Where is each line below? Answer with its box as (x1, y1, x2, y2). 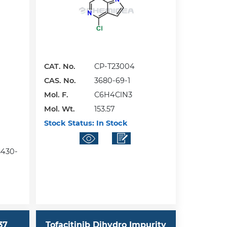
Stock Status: (44, 118, 95, 128)
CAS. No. (44, 75, 77, 85)
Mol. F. (44, 90, 69, 99)
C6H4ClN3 (94, 90, 133, 99)
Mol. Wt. (44, 104, 75, 113)
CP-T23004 (94, 61, 135, 71)
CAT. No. (44, 61, 76, 71)
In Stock (94, 118, 128, 128)
